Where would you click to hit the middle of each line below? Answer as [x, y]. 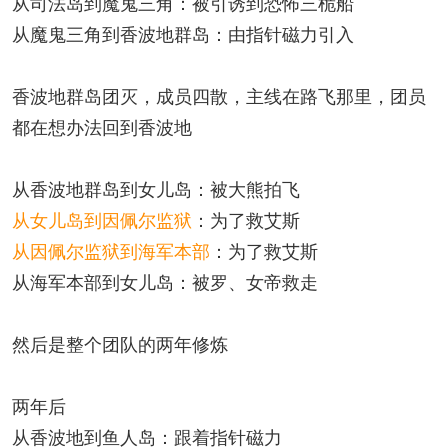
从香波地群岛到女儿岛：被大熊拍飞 [156, 188]
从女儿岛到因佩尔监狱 [102, 219]
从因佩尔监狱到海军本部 [111, 250]
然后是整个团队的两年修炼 [120, 343]
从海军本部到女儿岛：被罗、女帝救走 [165, 281]
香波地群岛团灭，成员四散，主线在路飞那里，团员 [219, 95]
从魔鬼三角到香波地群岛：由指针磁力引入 [183, 33]
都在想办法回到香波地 [102, 126]
